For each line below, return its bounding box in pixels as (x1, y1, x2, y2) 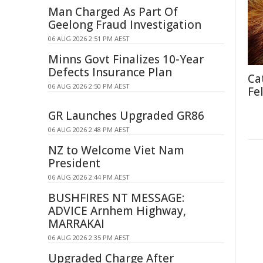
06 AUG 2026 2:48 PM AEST (48, 125, 130, 134)
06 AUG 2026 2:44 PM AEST (48, 173, 130, 181)
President (48, 156, 100, 171)
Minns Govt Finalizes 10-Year (48, 52, 204, 67)
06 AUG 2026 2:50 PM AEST (48, 82, 130, 90)
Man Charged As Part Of (48, 4, 178, 19)
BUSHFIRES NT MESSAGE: (48, 190, 184, 205)
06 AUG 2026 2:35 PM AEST (48, 233, 130, 242)
